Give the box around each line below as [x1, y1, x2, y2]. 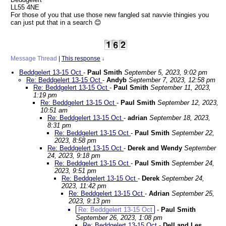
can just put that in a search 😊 [11, 19, 101, 26]
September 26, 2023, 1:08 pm [76, 214, 162, 221]
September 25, [172, 190, 214, 197]
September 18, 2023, [149, 114, 210, 122]
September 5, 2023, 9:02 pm [124, 69, 207, 76]
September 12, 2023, [157, 99, 218, 106]
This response [62, 55, 100, 62]
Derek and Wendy [128, 144, 182, 152]
